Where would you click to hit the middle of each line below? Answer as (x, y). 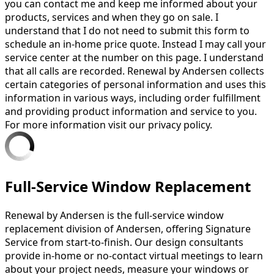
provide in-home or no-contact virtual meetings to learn (134, 255)
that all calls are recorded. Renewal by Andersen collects (135, 71)
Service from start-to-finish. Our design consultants (124, 242)
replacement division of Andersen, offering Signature (128, 228)
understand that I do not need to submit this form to (127, 30)
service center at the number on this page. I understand (134, 57)
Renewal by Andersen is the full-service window (114, 215)
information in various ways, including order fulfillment (133, 98)
